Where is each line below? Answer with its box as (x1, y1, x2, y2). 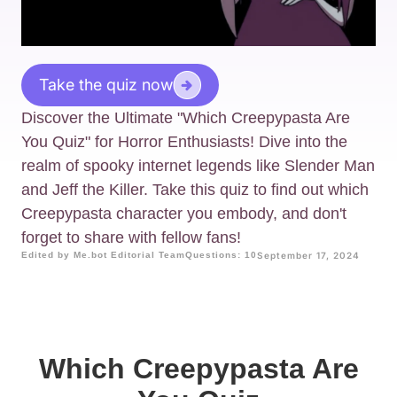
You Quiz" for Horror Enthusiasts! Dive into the (21, 133, 347, 152)
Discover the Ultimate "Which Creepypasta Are (21, 109, 350, 128)
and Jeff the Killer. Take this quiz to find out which (21, 181, 369, 199)
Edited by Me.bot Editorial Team (21, 250, 185, 261)
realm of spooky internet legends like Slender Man (21, 157, 375, 175)
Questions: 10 (185, 250, 257, 261)
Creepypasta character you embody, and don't (21, 205, 346, 223)
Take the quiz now (39, 75, 173, 95)
